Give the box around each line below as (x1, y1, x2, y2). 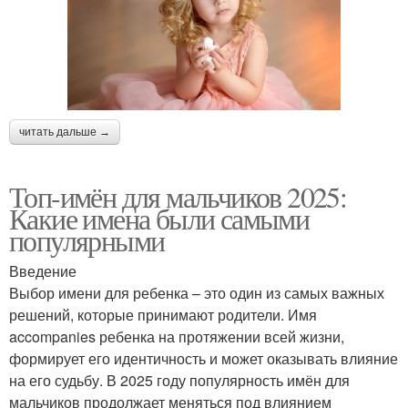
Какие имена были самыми (9, 198, 310, 238)
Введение (9, 260, 76, 281)
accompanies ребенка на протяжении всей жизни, (9, 325, 344, 347)
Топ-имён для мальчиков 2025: (9, 176, 347, 216)
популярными (9, 219, 165, 260)
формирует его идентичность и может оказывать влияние (9, 347, 398, 369)
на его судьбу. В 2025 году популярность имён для (9, 369, 350, 391)
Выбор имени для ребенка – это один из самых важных (9, 281, 384, 303)
